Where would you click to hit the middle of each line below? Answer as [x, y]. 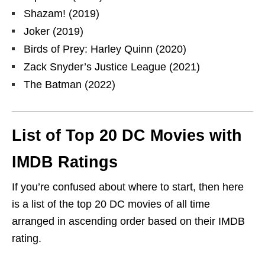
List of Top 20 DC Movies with [127, 136]
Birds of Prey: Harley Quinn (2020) [105, 49]
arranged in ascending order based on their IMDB [128, 222]
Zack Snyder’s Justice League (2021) [112, 67]
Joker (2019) [54, 32]
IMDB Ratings [65, 162]
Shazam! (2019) [62, 14]
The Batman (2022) [70, 85]
